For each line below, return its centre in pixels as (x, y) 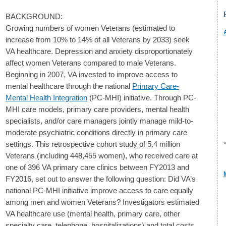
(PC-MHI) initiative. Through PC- (142, 98)
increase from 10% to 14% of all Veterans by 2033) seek (98, 40)
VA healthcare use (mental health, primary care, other (93, 214)
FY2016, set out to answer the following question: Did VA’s (101, 179)
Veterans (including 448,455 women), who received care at (102, 156)
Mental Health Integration (46, 98)
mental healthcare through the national (69, 86)
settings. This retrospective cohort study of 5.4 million (93, 144)
